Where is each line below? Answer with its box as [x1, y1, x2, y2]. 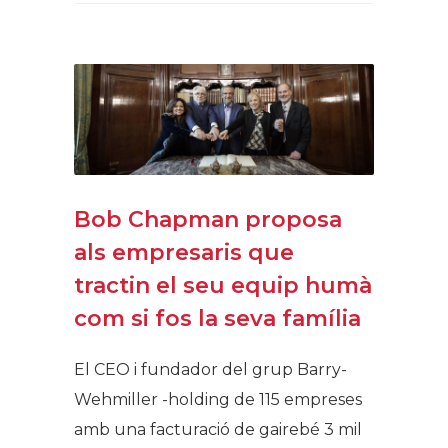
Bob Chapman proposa [74, 205, 342, 233]
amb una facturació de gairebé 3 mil [74, 419, 362, 439]
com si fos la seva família [74, 304, 361, 332]
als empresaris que [74, 238, 294, 266]
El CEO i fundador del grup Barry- [74, 359, 347, 379]
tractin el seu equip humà [74, 271, 372, 299]
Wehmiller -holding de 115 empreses [74, 389, 362, 409]
